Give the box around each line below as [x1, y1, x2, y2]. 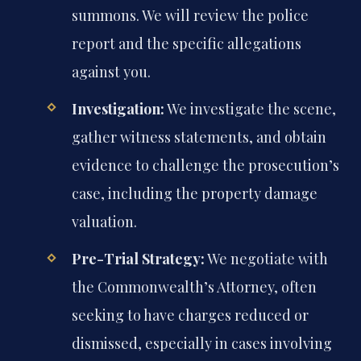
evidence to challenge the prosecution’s [71, 156, 339, 176]
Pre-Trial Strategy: [71, 249, 205, 269]
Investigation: [71, 99, 164, 119]
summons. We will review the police [71, 6, 309, 26]
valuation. [71, 212, 137, 232]
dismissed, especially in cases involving [71, 334, 332, 354]
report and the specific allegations [71, 34, 301, 54]
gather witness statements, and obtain [71, 127, 326, 147]
